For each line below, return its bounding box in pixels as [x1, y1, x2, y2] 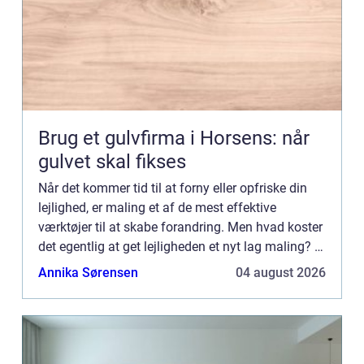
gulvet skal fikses [38, 149, 186, 173]
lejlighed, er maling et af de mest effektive [38, 199, 276, 215]
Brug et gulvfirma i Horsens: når [38, 126, 310, 149]
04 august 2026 [236, 264, 326, 280]
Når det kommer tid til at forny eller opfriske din [38, 180, 307, 196]
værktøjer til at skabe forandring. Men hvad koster [38, 219, 323, 235]
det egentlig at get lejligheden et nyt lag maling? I [38, 238, 318, 254]
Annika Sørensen [38, 264, 138, 280]
